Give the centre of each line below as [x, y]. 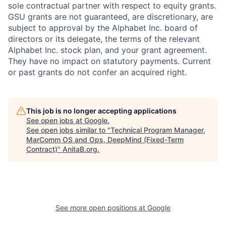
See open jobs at [55, 120]
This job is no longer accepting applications [101, 110]
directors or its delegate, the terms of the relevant [104, 39]
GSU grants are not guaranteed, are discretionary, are [110, 16]
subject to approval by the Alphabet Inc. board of [103, 27]
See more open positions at [101, 207]
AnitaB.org [80, 149]
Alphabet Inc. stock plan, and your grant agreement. [107, 50]
